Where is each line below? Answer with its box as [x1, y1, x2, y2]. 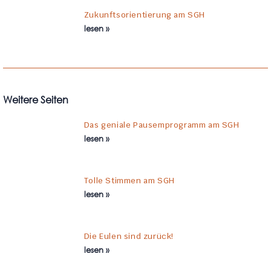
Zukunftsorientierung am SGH [83, 9, 206, 20]
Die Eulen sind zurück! [83, 230, 174, 241]
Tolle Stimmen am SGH [83, 175, 175, 186]
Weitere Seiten [3, 93, 68, 106]
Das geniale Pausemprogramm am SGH [83, 119, 240, 130]
